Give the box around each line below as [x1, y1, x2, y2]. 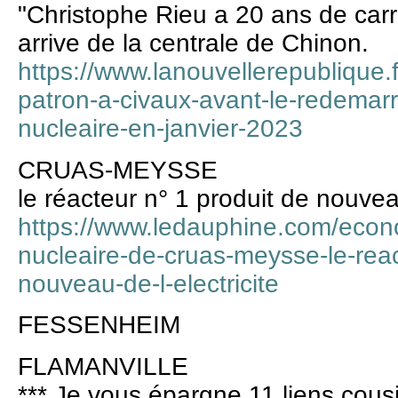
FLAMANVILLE [18, 352, 188, 380]
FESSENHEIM [18, 311, 180, 339]
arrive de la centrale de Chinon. [18, 29, 369, 58]
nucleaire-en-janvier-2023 [18, 115, 303, 143]
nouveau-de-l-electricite [18, 269, 279, 298]
